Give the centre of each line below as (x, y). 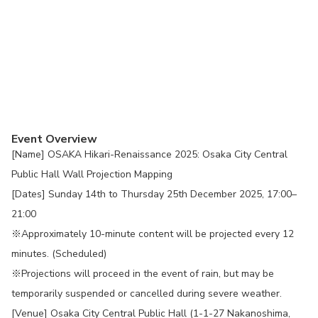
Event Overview (54, 139)
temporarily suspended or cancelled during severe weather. (147, 294)
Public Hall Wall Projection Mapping (92, 174)
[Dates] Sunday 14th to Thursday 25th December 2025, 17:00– (154, 194)
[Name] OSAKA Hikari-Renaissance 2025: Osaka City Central (149, 154)
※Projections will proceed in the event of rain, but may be (143, 274)
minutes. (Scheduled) (59, 254)
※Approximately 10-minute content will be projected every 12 (153, 234)
